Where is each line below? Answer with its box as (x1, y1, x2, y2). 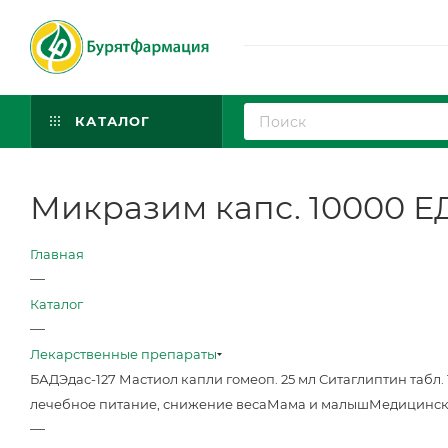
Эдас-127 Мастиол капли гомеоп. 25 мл (59, 371, 319, 387)
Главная (30, 246, 84, 262)
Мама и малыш (267, 396, 369, 412)
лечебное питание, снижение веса (30, 396, 267, 412)
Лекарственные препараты (30, 346, 217, 362)
